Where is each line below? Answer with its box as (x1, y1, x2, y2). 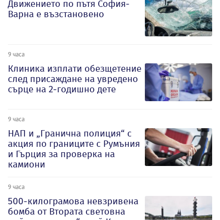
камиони (8, 158, 45, 170)
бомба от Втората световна (8, 205, 125, 217)
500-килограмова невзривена (8, 195, 138, 207)
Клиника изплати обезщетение (8, 62, 141, 74)
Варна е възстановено (8, 8, 104, 20)
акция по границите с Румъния (8, 137, 140, 149)
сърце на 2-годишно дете (8, 83, 116, 95)
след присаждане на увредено (8, 73, 138, 84)
